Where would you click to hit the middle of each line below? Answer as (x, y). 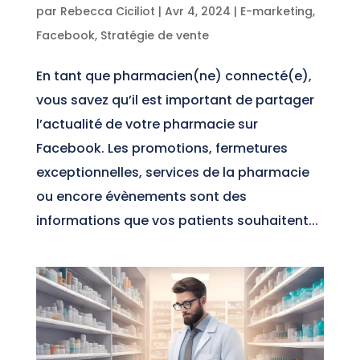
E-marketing (276, 11)
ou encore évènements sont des (141, 196)
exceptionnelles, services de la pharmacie (172, 172)
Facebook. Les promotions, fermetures (162, 148)
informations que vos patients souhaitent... (177, 220)
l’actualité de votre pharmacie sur (147, 124)
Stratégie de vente (154, 35)
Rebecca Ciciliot (107, 11)
